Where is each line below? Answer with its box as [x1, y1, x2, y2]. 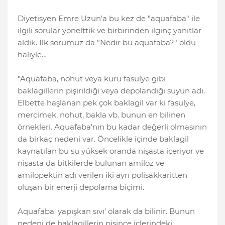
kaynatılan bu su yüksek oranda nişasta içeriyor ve [18, 146, 204, 156]
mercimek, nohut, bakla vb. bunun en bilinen [18, 110, 185, 120]
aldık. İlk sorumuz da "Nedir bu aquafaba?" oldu [18, 38, 196, 48]
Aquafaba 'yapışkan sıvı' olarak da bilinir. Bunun [18, 206, 195, 216]
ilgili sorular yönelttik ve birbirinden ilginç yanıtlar [18, 26, 201, 36]
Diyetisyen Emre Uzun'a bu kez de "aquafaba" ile [18, 14, 200, 24]
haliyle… [18, 50, 47, 60]
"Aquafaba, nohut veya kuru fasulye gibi [18, 74, 166, 84]
